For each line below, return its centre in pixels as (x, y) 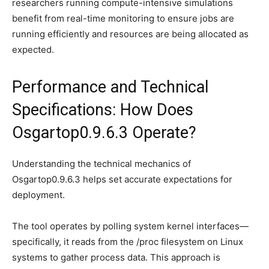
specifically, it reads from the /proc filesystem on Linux (128, 241)
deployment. (38, 195)
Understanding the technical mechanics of (101, 163)
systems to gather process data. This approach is (116, 257)
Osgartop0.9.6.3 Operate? (104, 132)
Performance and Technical (110, 87)
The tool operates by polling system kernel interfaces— (130, 226)
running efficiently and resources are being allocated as (130, 34)
